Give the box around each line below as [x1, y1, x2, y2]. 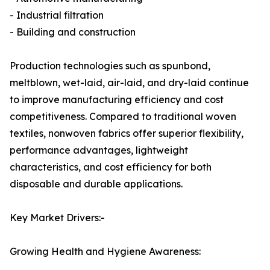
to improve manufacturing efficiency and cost [10, 93, 224, 106]
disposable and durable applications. [10, 178, 183, 190]
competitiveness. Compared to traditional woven [10, 110, 236, 123]
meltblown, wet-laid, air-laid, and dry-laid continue [10, 77, 249, 89]
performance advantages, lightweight [10, 144, 188, 157]
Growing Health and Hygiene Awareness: [10, 245, 201, 258]
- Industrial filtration [10, 9, 104, 22]
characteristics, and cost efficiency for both [10, 161, 212, 174]
